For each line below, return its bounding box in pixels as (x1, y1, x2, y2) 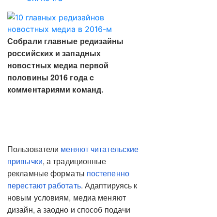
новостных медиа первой (7, 60, 109, 71)
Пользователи (7, 143, 61, 155)
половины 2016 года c (7, 72, 94, 83)
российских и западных (7, 47, 101, 59)
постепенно (86, 168, 129, 179)
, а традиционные (42, 155, 107, 167)
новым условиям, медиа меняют (7, 192, 126, 203)
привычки (7, 155, 43, 167)
